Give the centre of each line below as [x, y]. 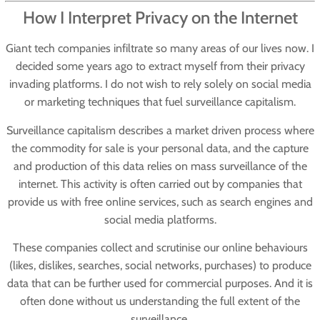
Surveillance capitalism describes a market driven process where [160, 130]
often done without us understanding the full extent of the [160, 301]
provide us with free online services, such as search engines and [160, 201]
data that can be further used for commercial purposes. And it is [160, 284]
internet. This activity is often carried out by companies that [160, 184]
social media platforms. [160, 219]
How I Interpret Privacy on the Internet [160, 18]
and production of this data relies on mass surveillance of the [160, 166]
